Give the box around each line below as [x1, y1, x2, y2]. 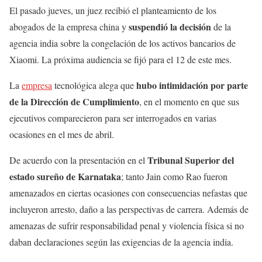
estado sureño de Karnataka [9, 170, 121, 184]
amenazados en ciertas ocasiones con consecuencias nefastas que [9, 187, 247, 199]
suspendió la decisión [129, 20, 213, 34]
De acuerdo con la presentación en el [9, 154, 147, 167]
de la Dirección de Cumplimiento [9, 95, 139, 109]
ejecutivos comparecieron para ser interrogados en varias [9, 112, 216, 125]
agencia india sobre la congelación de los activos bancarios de [9, 37, 236, 50]
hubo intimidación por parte [136, 78, 248, 92]
